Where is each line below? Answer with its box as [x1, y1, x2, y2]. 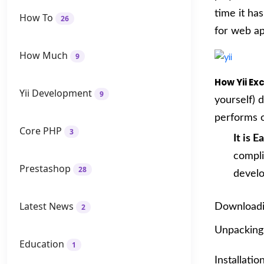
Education [19, 237, 64, 250]
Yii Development [19, 87, 92, 100]
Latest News [19, 200, 74, 213]
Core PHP [19, 124, 62, 137]
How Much [19, 49, 68, 62]
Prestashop [19, 162, 71, 175]
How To [19, 11, 53, 24]
